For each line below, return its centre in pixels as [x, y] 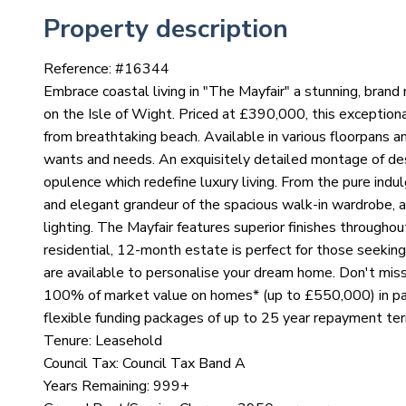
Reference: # [84, 68]
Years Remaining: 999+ [116, 386]
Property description [166, 29]
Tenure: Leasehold [103, 340]
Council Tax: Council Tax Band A [145, 363]
